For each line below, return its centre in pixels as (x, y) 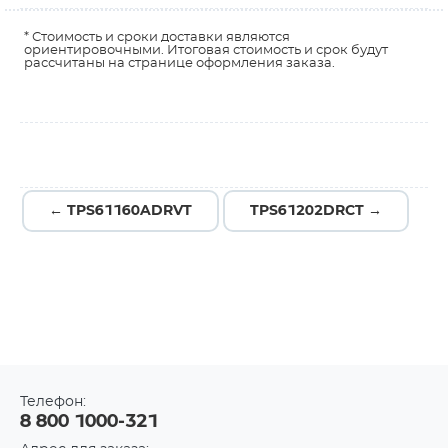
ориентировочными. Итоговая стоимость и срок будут (206, 50)
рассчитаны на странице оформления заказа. (179, 63)
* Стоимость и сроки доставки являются (157, 37)
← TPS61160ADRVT (120, 211)
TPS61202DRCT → (316, 211)
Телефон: (53, 402)
